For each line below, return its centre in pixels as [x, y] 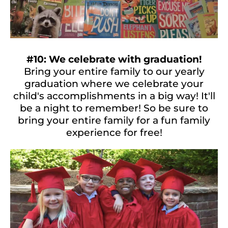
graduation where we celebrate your [114, 83]
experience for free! [114, 132]
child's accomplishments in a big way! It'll [114, 96]
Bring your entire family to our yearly [114, 71]
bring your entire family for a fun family [114, 120]
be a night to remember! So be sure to [114, 108]
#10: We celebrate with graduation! [114, 59]
